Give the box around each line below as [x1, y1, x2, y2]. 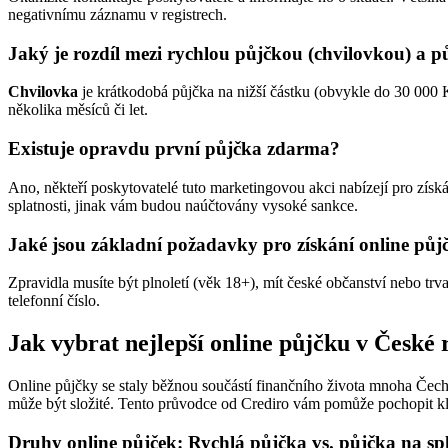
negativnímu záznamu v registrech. [8, 5, 227, 23]
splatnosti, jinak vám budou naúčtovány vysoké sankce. [8, 196, 358, 214]
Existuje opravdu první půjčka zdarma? [8, 138, 340, 160]
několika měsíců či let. [8, 101, 148, 119]
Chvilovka [8, 83, 78, 101]
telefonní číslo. [8, 292, 100, 310]
